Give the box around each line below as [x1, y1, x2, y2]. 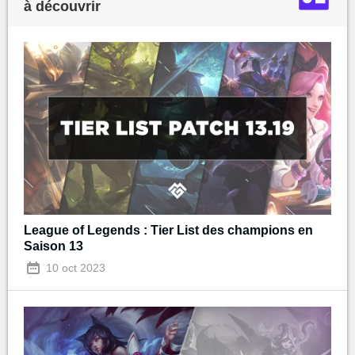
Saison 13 [24, 239, 83, 254]
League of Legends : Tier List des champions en [24, 223, 313, 238]
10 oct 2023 [43, 261, 105, 275]
